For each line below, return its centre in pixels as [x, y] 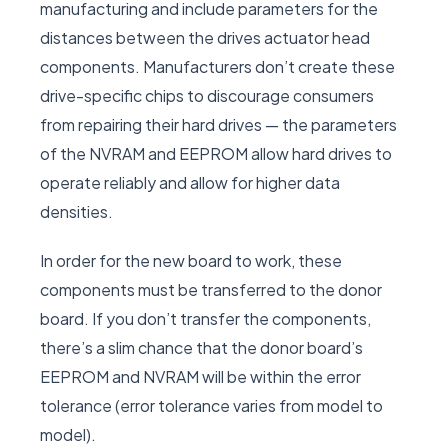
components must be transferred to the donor [211, 290]
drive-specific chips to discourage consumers [207, 96]
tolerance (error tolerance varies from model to [211, 406]
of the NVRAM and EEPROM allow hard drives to [216, 154]
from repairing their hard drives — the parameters [218, 125]
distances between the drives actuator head [205, 38]
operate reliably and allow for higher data [190, 183]
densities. [76, 212]
